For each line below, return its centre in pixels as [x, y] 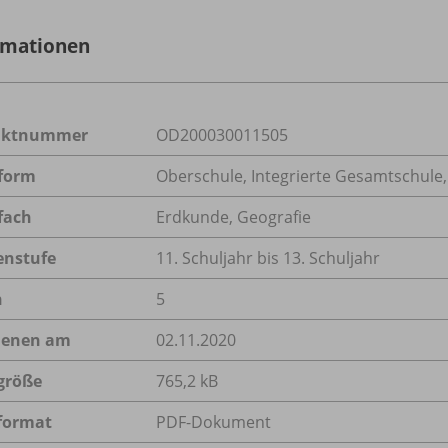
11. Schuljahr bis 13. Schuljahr [268, 257]
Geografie [274, 216]
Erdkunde [192, 216]
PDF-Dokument [213, 421]
